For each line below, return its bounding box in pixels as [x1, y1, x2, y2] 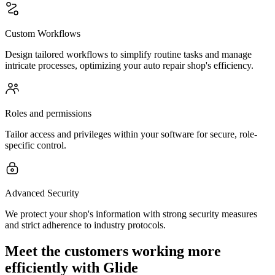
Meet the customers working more [5, 242, 221, 259]
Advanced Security [5, 188, 79, 198]
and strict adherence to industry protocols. [5, 220, 166, 230]
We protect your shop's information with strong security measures [5, 209, 257, 219]
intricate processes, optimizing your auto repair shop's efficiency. [5, 60, 254, 71]
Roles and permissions [5, 108, 91, 118]
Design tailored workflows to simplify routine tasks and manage [5, 49, 252, 60]
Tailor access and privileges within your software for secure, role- [5, 129, 257, 139]
